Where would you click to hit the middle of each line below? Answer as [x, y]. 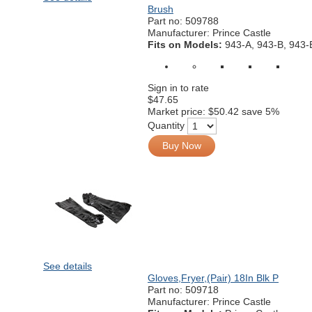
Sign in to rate [178, 88]
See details [68, 266]
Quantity [166, 125]
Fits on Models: [186, 45]
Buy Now [182, 146]
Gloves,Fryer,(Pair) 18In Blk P [213, 278]
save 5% [260, 111]
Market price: [178, 111]
